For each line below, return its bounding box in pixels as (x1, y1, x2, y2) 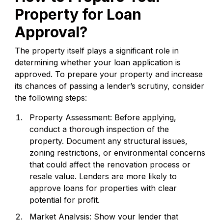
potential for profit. (29, 194, 100, 205)
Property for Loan (15, 5, 141, 23)
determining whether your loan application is (15, 57, 181, 67)
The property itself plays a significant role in (15, 45, 179, 55)
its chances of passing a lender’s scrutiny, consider (15, 81, 204, 91)
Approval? (15, 23, 87, 41)
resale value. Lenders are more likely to (29, 171, 177, 181)
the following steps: (15, 92, 87, 103)
